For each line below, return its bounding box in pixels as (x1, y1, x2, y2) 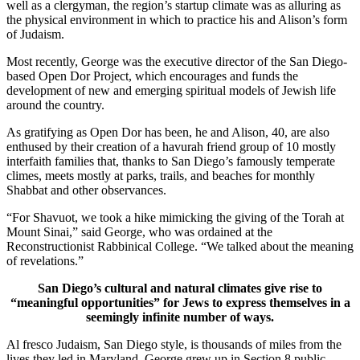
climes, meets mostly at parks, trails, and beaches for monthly (6, 168, 315, 182)
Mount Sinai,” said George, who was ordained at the (6, 224, 272, 239)
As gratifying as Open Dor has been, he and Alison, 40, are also (6, 125, 329, 139)
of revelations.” (6, 253, 84, 268)
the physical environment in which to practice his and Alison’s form (6, 12, 347, 27)
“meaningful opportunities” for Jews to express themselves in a (10, 295, 350, 309)
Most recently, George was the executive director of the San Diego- (6, 54, 347, 68)
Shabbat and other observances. (6, 182, 166, 197)
